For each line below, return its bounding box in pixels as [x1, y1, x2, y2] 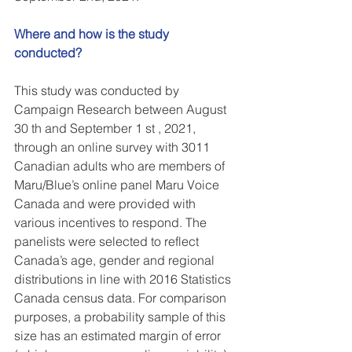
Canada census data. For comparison [14, 290, 229, 306]
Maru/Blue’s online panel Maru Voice [14, 177, 222, 192]
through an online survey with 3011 [14, 139, 213, 155]
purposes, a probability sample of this [14, 309, 229, 324]
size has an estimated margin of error [14, 328, 224, 343]
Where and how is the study [14, 26, 172, 42]
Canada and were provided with [14, 196, 199, 211]
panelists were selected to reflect [14, 233, 202, 249]
